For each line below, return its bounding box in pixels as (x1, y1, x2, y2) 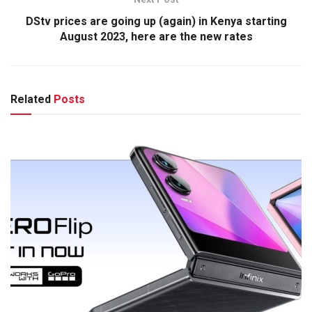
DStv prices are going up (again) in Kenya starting (25, 15, 287, 29)
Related (10, 93, 51, 107)
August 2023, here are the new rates (59, 30, 253, 44)
